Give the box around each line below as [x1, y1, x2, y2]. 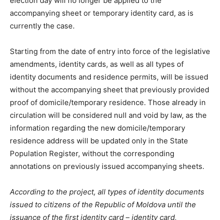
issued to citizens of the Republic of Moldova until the [10, 200, 196, 210]
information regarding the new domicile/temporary [10, 123, 185, 133]
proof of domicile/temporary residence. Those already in [10, 98, 206, 108]
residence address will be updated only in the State [10, 136, 188, 146]
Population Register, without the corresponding [10, 149, 174, 159]
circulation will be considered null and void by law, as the [10, 110, 207, 120]
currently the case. [10, 21, 75, 31]
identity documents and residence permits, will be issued [10, 72, 208, 82]
